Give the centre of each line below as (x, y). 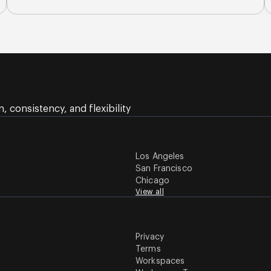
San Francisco (164, 169)
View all (150, 192)
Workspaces (160, 261)
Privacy (150, 237)
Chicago (152, 181)
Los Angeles (160, 157)
